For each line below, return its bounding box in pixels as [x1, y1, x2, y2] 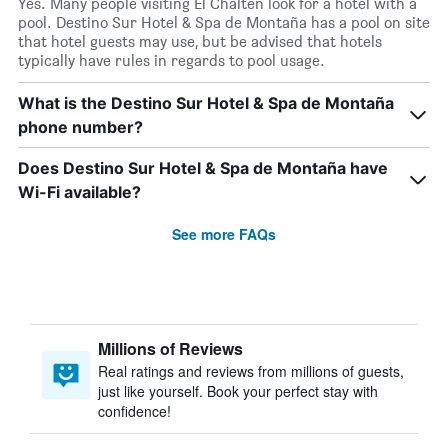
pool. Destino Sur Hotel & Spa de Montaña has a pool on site [18, 13, 430, 32]
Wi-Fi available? [18, 182, 141, 202]
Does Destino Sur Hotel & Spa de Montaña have [18, 158, 388, 178]
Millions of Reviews [98, 337, 243, 360]
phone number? [18, 117, 143, 137]
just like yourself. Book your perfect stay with [98, 381, 378, 401]
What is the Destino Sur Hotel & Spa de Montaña [18, 93, 394, 113]
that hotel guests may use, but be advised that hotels [18, 32, 382, 51]
